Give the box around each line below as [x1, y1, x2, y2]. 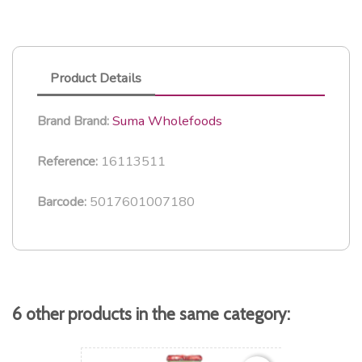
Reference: [37, 152, 98, 170]
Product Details [50, 68, 142, 87]
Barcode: [37, 192, 86, 211]
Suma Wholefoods [112, 111, 222, 130]
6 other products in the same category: [12, 303, 290, 324]
